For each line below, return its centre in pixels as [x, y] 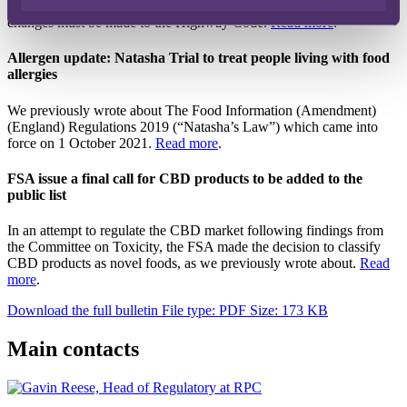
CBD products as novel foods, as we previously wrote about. [184, 263]
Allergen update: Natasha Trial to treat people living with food [199, 58]
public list [37, 194]
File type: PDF [206, 311]
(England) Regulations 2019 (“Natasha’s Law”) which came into [193, 126]
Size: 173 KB [289, 311]
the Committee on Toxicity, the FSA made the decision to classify [194, 247]
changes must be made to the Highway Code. [139, 23]
